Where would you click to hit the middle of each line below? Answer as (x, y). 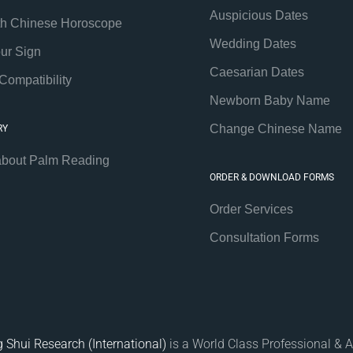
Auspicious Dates (258, 15)
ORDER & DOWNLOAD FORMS (271, 177)
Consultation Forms (264, 237)
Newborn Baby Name (269, 100)
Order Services (251, 209)
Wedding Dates (253, 43)
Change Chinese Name (275, 128)
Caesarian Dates (256, 72)
